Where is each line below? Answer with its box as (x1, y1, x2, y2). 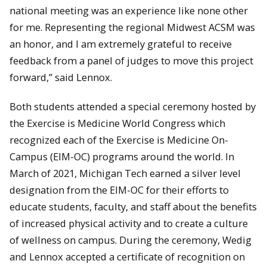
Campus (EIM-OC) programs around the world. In (10, 149, 234, 163)
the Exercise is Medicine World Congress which (10, 116, 225, 130)
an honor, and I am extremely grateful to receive (10, 37, 232, 51)
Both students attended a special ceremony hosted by (10, 99, 256, 113)
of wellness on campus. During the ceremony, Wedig (10, 232, 252, 247)
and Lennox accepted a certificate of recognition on (10, 249, 245, 263)
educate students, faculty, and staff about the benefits (10, 199, 257, 213)
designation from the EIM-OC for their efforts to (10, 182, 229, 197)
